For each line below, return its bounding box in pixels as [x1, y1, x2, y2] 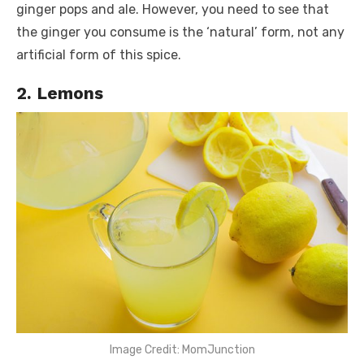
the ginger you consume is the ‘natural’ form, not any [16, 24, 344, 40]
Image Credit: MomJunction [109, 342, 255, 357]
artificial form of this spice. [16, 46, 184, 63]
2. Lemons [16, 82, 108, 103]
